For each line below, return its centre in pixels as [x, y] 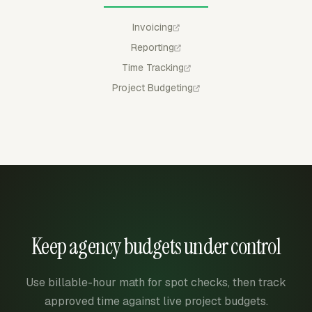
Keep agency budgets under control [156, 247]
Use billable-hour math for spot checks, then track [156, 282]
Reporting [153, 47]
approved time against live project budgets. [156, 301]
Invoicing [153, 27]
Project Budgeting [153, 88]
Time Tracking [153, 68]
